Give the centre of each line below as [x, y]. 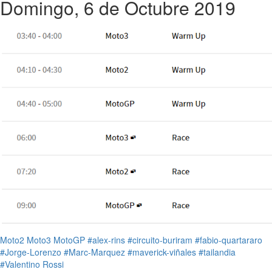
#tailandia [217, 252]
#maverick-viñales [162, 252]
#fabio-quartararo [229, 240]
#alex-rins [106, 240]
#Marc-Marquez [94, 252]
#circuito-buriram [160, 240]
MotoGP [69, 240]
